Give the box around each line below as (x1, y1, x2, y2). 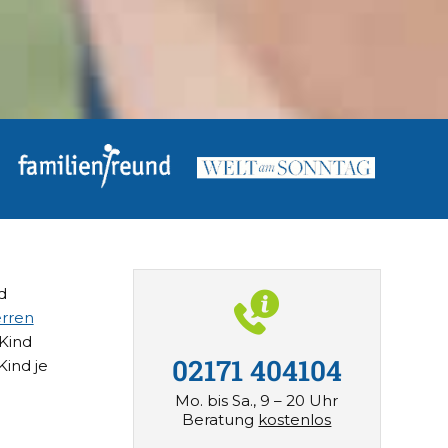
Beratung (182, 409, 259, 429)
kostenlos (258, 409, 332, 429)
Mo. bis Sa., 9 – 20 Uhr (175, 390, 339, 410)
